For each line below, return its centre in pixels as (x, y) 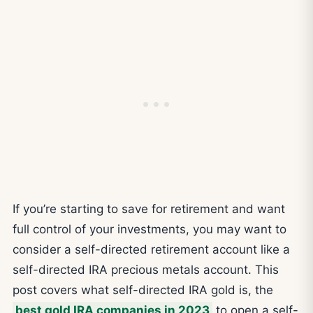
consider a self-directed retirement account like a (151, 249)
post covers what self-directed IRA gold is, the (143, 290)
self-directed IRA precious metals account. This (146, 269)
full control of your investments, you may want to (150, 229)
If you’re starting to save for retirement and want (149, 209)
